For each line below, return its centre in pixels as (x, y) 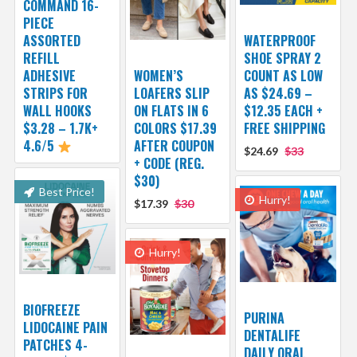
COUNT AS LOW (284, 76)
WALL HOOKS (57, 111)
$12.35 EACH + (284, 111)
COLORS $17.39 (175, 129)
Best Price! (65, 192)
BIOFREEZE (51, 310)
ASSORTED (51, 41)
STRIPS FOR (55, 94)
